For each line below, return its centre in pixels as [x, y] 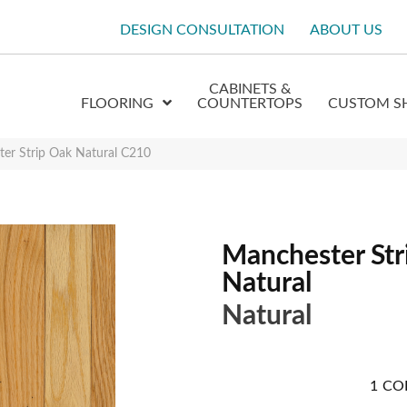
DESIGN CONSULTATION [203, 30]
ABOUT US [347, 30]
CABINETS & [250, 89]
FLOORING [118, 104]
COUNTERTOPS [250, 104]
